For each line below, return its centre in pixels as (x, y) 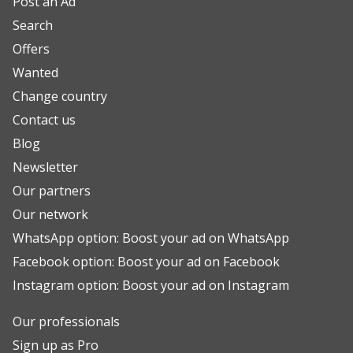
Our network (50, 214)
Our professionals (66, 321)
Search (33, 25)
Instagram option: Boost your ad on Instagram (151, 285)
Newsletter (45, 167)
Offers (31, 48)
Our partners (52, 190)
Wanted (35, 72)
